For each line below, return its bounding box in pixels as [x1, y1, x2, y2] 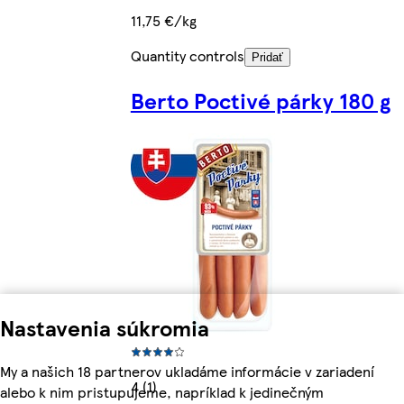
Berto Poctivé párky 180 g [130, 84, 390, 115]
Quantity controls [130, 45, 244, 66]
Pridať [251, 50, 283, 64]
